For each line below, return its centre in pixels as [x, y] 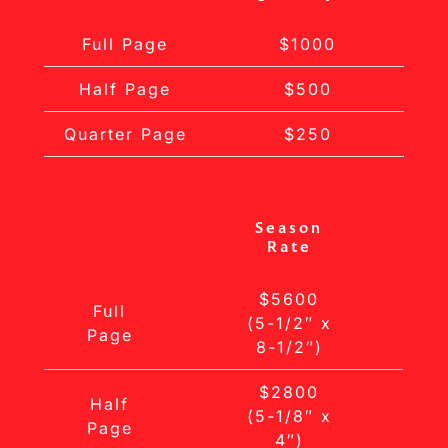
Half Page [125, 89]
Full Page [125, 44]
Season [289, 227]
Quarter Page [125, 134]
